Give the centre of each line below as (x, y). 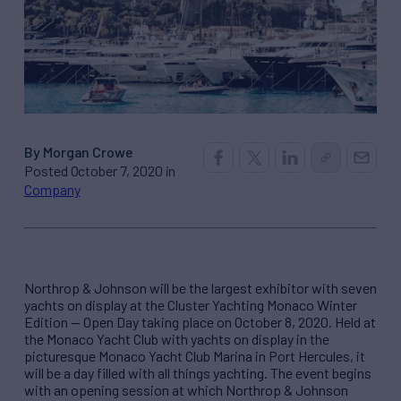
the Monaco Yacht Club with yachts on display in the (177, 338)
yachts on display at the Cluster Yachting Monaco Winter (191, 304)
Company (52, 189)
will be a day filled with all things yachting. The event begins (198, 372)
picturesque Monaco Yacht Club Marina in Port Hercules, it (195, 355)
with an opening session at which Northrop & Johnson (186, 389)
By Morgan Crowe (79, 151)
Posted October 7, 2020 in (100, 170)
